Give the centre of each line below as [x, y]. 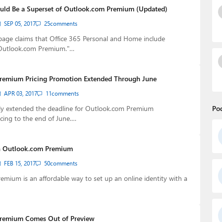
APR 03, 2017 [20, 93]
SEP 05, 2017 [20, 24]
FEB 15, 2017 [20, 163]
